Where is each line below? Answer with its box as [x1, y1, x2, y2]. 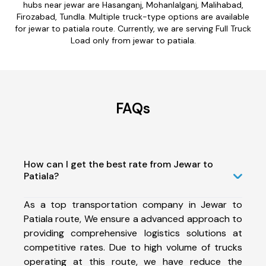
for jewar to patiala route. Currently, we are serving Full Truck [15, 23, 251, 34]
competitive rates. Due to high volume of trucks [24, 240, 242, 254]
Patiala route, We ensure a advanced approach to [24, 212, 242, 225]
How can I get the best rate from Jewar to [24, 157, 213, 170]
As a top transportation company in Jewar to [24, 198, 242, 211]
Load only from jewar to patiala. [70, 34, 196, 46]
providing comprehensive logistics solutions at [24, 226, 242, 239]
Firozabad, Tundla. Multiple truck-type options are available [17, 11, 249, 22]
